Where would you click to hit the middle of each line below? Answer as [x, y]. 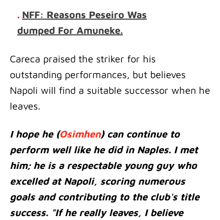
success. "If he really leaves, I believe [96, 212]
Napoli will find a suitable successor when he [110, 90]
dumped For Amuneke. [70, 30]
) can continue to [140, 134]
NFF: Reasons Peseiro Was [84, 14]
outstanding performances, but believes [98, 74]
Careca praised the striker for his [83, 59]
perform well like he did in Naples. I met [104, 150]
